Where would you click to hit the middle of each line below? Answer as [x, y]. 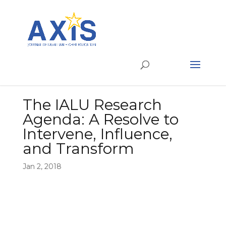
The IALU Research [92, 104]
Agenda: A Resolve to [100, 119]
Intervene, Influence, [97, 134]
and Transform [78, 148]
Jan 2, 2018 [42, 166]
